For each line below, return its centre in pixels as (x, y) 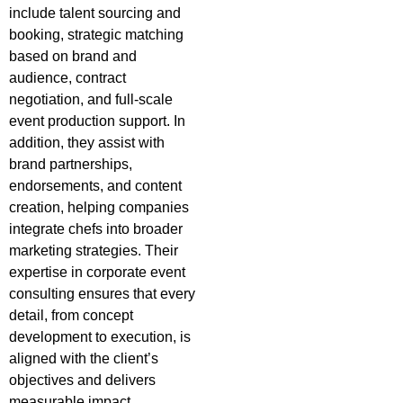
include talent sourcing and (95, 13)
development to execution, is (100, 337)
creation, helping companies (99, 208)
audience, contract (67, 78)
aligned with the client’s (84, 359)
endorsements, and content (95, 186)
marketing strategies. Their (94, 251)
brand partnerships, (71, 165)
